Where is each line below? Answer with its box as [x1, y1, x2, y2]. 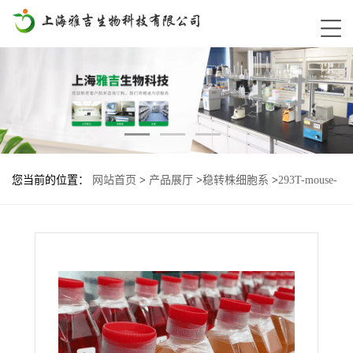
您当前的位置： [12, 174, 92, 187]
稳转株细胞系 [203, 174, 269, 187]
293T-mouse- [278, 174, 337, 187]
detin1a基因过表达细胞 [12, 206, 121, 218]
